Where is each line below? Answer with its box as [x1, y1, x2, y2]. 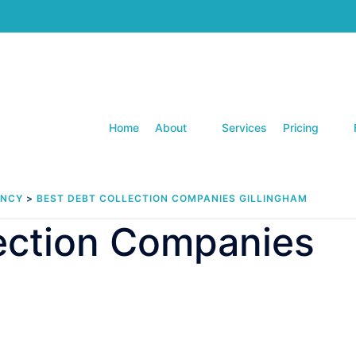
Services [222, 120, 267, 134]
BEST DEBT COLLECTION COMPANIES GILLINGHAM [37, 192, 308, 205]
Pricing [283, 120, 319, 134]
